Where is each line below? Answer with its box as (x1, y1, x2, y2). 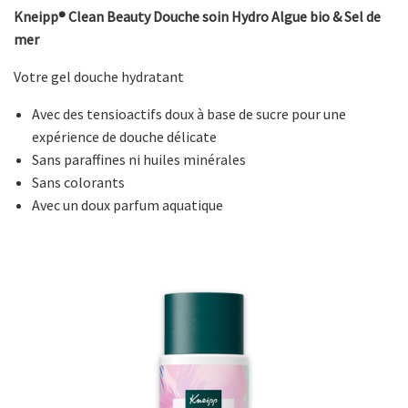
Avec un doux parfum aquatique (32, 196, 223, 215)
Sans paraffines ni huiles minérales (32, 150, 246, 169)
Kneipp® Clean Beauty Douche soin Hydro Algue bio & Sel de (14, 7, 381, 26)
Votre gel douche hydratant (14, 67, 184, 87)
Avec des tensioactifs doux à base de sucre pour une (32, 105, 346, 124)
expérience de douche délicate (32, 127, 217, 147)
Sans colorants (32, 173, 125, 192)
